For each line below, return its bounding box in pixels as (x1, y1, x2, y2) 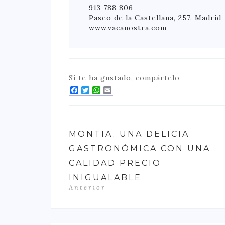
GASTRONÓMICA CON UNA (69, 143, 210, 153)
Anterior (69, 183, 106, 192)
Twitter (89, 85, 123, 95)
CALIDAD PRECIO (69, 158, 161, 168)
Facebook (78, 85, 119, 95)
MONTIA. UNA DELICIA (69, 129, 189, 139)
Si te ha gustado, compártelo (69, 73, 180, 82)
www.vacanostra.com (89, 23, 167, 32)
